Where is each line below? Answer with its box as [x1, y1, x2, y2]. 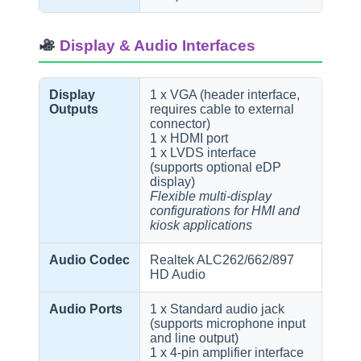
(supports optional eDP [150, 160, 282, 175]
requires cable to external [150, 102, 295, 117]
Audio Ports [49, 302, 122, 317]
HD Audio [150, 268, 206, 282]
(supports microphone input [150, 317, 306, 331]
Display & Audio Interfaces [56, 36, 256, 54]
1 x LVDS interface [150, 146, 257, 160]
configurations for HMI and [150, 204, 301, 218]
